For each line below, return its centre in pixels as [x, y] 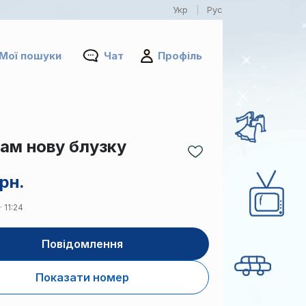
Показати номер [82, 277]
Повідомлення [82, 244]
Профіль [180, 56]
